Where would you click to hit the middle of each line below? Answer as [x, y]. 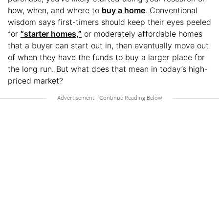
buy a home [123, 10]
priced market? [35, 80]
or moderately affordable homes [142, 33]
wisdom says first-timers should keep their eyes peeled [109, 22]
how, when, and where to [55, 10]
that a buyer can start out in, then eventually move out [108, 45]
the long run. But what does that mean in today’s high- [108, 69]
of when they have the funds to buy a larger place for [106, 57]
